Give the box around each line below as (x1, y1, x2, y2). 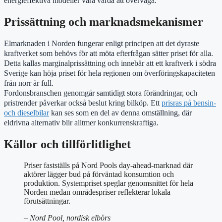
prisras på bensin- (162, 98, 216, 108)
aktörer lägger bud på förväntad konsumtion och (24, 169, 174, 178)
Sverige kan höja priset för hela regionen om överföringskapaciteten (4, 68, 215, 78)
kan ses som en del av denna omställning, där (49, 108, 192, 118)
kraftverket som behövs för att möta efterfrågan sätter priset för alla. (4, 49, 213, 58)
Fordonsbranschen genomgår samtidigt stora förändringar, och (4, 88, 197, 98)
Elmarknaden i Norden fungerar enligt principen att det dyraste (4, 39, 199, 49)
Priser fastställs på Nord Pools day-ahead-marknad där (24, 161, 193, 169)
